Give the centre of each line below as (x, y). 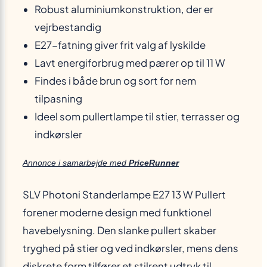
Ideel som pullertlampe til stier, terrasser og (137, 117)
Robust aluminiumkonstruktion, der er (124, 10)
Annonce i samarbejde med (76, 163)
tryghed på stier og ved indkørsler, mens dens (131, 249)
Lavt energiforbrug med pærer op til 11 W (130, 63)
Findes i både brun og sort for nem (115, 81)
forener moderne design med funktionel (117, 213)
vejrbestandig (68, 27)
